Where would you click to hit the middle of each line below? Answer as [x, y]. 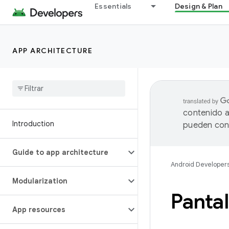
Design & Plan [198, 6]
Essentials [113, 6]
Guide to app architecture [60, 152]
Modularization [40, 181]
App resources [39, 210]
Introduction [33, 124]
